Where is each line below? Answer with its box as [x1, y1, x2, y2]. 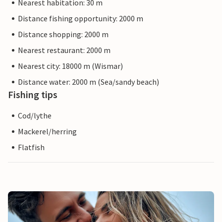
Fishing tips [8, 88, 57, 101]
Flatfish [18, 142, 45, 153]
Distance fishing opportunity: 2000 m [18, 13, 143, 24]
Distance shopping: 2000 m [18, 29, 109, 40]
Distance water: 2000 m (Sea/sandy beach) [18, 77, 159, 87]
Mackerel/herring [18, 126, 77, 137]
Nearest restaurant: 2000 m [18, 45, 111, 55]
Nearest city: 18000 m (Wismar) [18, 61, 123, 71]
